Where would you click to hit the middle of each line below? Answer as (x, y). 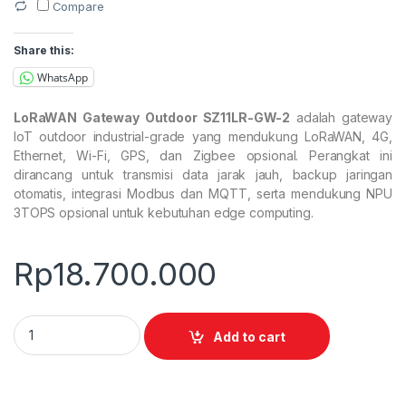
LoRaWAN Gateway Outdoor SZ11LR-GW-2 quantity (175, 322)
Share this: (44, 51)
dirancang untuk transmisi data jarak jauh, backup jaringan (203, 175)
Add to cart (250, 336)
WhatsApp (62, 77)
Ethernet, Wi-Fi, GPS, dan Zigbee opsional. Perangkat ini (203, 156)
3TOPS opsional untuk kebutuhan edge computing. (164, 213)
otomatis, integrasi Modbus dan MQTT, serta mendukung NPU (203, 194)
